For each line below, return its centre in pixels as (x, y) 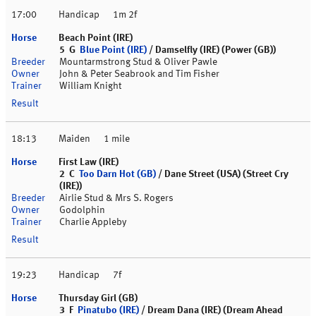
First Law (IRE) (89, 163)
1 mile (117, 139)
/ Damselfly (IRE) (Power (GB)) (211, 50)
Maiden (74, 139)
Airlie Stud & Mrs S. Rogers (116, 199)
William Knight (90, 86)
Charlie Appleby (93, 223)
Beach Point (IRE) (96, 38)
